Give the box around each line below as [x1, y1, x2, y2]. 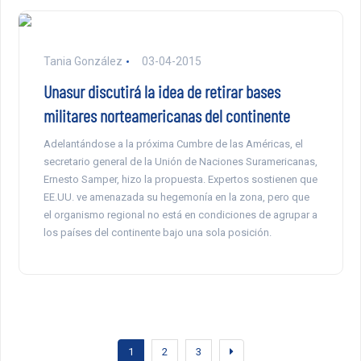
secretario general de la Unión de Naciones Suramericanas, [43, 156, 317, 168]
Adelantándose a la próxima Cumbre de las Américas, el [43, 138, 303, 151]
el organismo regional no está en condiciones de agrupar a [43, 209, 317, 222]
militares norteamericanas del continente [43, 105, 290, 127]
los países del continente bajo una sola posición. [43, 226, 272, 239]
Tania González [43, 55, 122, 68]
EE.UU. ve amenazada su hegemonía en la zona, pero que [43, 191, 309, 204]
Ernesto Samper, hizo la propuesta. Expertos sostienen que [43, 173, 317, 186]
